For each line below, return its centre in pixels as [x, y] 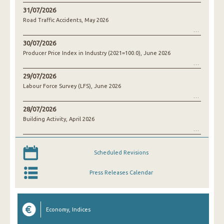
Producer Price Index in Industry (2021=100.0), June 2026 [97, 53]
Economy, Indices [68, 210]
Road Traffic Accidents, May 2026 [66, 20]
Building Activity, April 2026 [59, 119]
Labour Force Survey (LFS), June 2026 [72, 86]
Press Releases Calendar [121, 172]
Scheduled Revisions [121, 152]
